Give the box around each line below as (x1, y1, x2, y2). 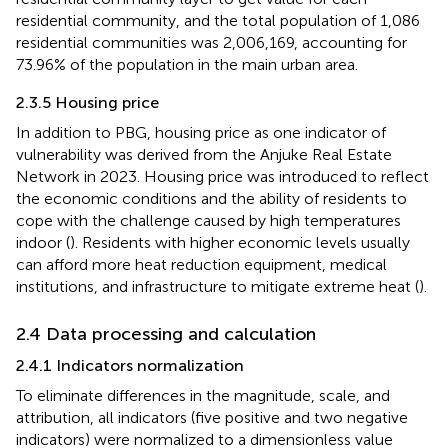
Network (16, 166, 80, 186)
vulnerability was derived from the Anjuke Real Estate (16, 144, 392, 164)
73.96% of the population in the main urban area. (16, 54, 358, 74)
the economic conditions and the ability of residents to (16, 188, 407, 208)
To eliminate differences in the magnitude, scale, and (16, 385, 390, 405)
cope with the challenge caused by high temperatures (16, 210, 401, 230)
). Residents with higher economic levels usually (70, 232, 410, 252)
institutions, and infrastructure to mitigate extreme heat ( (16, 276, 419, 296)
